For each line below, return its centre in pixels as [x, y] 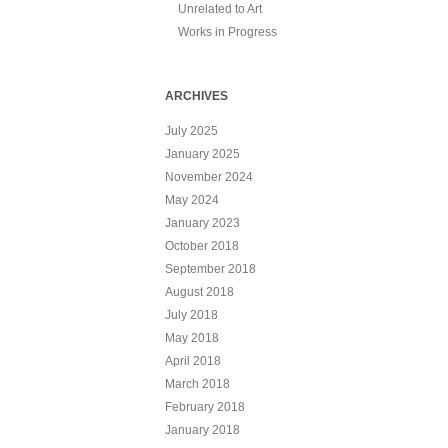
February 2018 [204, 406]
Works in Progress [227, 31]
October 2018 [201, 245]
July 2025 [191, 130]
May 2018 [191, 337]
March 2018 [197, 383]
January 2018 [202, 429]
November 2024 [208, 176]
